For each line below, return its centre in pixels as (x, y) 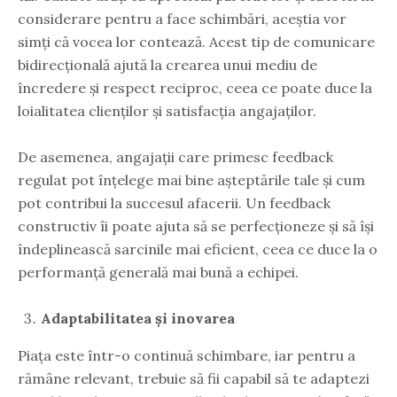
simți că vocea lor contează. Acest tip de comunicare (196, 41)
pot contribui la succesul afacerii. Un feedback (174, 202)
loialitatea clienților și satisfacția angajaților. (167, 110)
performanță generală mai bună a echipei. (158, 272)
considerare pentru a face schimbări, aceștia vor (182, 18)
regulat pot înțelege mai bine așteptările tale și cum (191, 179)
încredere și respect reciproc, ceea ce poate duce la (195, 87)
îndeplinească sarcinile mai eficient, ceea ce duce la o (198, 249)
